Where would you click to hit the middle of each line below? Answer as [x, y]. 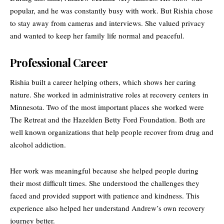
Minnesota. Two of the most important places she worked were [107, 107]
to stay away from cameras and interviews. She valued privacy [107, 23]
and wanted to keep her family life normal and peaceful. [97, 36]
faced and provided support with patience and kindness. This [105, 195]
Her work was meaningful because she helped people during [104, 170]
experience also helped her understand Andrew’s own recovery [107, 208]
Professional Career [59, 63]
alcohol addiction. [38, 144]
